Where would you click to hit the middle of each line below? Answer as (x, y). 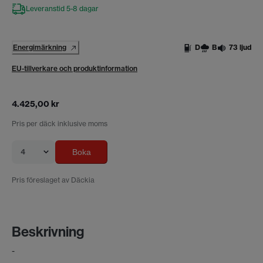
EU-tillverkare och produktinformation (75, 68)
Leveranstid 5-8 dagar (62, 8)
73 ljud (240, 47)
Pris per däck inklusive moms (60, 123)
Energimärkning (40, 47)
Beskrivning (48, 232)
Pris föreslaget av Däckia (53, 180)
